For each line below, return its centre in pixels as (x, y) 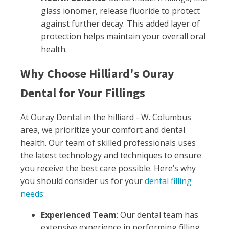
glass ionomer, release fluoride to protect (120, 11)
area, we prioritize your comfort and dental (103, 130)
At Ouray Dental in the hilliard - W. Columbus (106, 117)
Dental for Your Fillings (83, 93)
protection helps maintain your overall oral (123, 36)
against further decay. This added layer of (120, 24)
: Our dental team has (157, 215)
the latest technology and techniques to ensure (111, 155)
